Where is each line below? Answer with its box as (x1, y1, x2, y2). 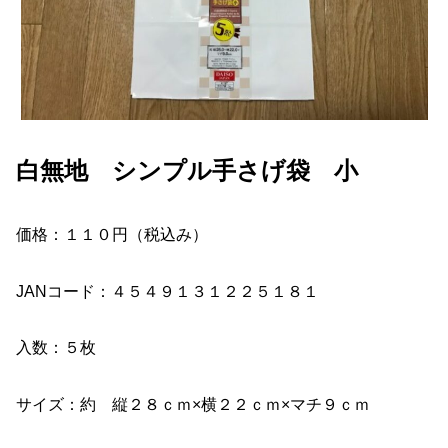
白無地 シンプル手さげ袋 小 (16, 157, 358, 185)
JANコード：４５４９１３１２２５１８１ (16, 282, 319, 300)
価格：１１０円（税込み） (16, 225, 208, 243)
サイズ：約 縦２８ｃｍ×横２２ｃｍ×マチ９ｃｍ (16, 396, 370, 414)
